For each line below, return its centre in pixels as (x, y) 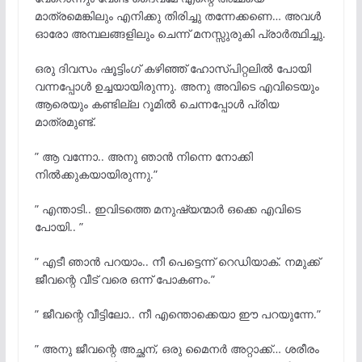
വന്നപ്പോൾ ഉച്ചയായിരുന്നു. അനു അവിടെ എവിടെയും (177, 86)
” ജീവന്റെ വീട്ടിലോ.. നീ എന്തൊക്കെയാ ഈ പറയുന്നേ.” (177, 314)
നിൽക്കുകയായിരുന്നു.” (96, 174)
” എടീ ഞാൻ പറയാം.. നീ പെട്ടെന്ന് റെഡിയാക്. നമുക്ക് (177, 261)
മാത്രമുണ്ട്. (65, 121)
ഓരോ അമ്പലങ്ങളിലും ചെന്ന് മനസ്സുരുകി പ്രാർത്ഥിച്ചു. (180, 33)
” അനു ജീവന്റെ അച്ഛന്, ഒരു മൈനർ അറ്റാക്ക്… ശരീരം (177, 348)
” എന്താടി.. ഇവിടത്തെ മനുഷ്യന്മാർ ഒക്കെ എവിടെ (167, 208)
